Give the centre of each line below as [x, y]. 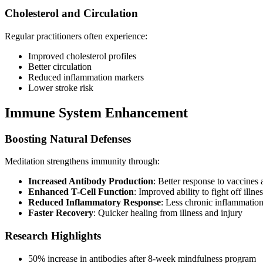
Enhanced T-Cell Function [81, 192]
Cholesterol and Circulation [71, 14]
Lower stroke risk [61, 87]
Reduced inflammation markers [86, 77]
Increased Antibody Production [91, 181]
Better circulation [60, 66]
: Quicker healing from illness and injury [168, 213]
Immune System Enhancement [96, 112]
